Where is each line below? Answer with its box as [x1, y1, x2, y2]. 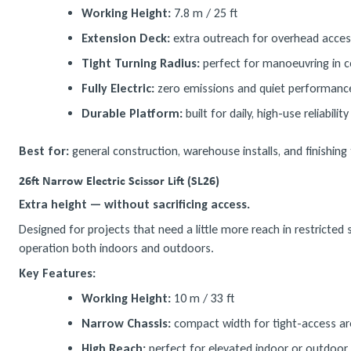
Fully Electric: [81, 81, 154, 96]
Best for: [19, 143, 69, 158]
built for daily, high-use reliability [183, 106, 349, 121]
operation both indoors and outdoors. [19, 241, 214, 255]
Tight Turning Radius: [81, 56, 200, 71]
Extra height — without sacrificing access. [19, 197, 250, 212]
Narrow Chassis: [81, 316, 171, 331]
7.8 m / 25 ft [171, 5, 237, 20]
